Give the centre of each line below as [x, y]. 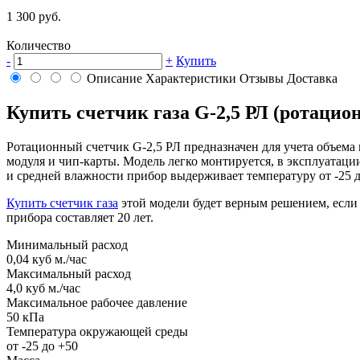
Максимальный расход [69, 273]
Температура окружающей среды [97, 331]
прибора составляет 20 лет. [80, 217]
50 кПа [25, 317]
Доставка [312, 78]
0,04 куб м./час [47, 259]
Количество [39, 45]
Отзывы [262, 78]
